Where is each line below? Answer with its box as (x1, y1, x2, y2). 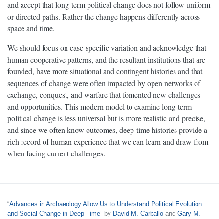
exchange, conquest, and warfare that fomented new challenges (7, 89, 200, 100)
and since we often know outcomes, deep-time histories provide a (7, 125, 207, 135)
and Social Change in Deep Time (7, 209, 100, 217)
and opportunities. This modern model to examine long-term (7, 101, 192, 112)
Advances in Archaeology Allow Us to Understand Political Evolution (9, 200, 202, 208)
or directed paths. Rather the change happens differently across (7, 11, 200, 22)
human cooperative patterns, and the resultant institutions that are (7, 54, 205, 65)
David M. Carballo (113, 209, 163, 217)
